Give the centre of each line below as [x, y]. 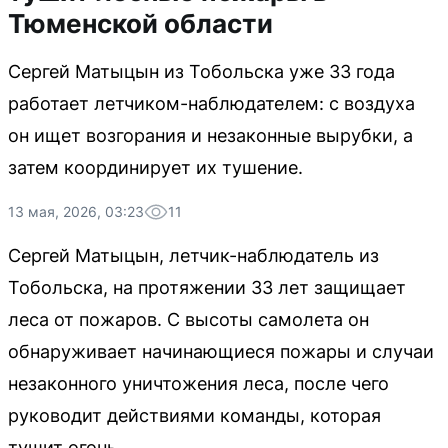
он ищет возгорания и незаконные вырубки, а [210, 135]
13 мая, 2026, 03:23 [76, 211]
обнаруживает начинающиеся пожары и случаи [221, 351]
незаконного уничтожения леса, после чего [198, 383]
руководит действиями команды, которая [194, 415]
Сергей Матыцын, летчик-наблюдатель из [193, 255]
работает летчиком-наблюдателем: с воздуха [211, 103]
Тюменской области [140, 23]
